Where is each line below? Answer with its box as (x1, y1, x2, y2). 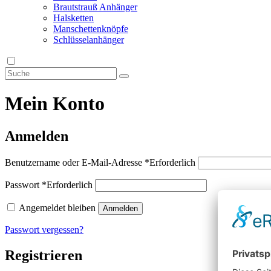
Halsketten (53, 12, 94, 23)
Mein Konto (5, 93, 105, 115)
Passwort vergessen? (5, 224, 83, 235)
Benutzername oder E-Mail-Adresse (5, 157, 145, 168)
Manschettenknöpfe (53, 23, 128, 34)
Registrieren (5, 247, 82, 263)
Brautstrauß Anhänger (53, 1, 137, 12)
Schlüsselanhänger (53, 34, 124, 45)
